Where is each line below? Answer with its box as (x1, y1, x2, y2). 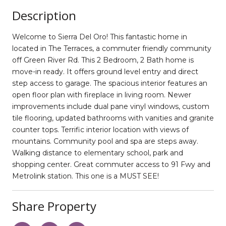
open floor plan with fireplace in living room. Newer (12, 90, 191, 99)
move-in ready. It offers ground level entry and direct (12, 67, 198, 76)
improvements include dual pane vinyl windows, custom (12, 101, 209, 111)
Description (12, 7, 76, 24)
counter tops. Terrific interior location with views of (12, 125, 189, 134)
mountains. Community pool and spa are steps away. (12, 136, 198, 146)
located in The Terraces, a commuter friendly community (12, 43, 211, 53)
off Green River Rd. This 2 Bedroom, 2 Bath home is (12, 55, 194, 65)
